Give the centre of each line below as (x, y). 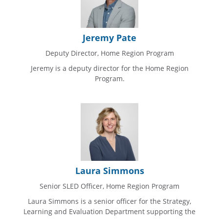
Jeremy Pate (109, 37)
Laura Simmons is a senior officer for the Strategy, (109, 201)
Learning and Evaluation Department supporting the (109, 211)
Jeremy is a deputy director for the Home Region (109, 68)
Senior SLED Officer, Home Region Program (109, 186)
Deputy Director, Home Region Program (109, 53)
